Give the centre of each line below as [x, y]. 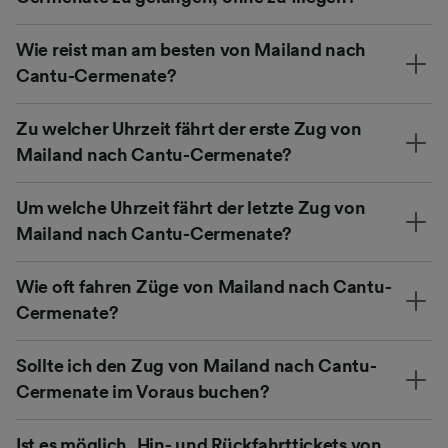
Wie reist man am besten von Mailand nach [191, 49]
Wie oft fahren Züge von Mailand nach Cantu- [204, 286]
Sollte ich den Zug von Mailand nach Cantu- [196, 365]
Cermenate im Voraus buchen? [143, 391]
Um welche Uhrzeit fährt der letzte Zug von [191, 207]
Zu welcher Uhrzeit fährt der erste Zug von [189, 128]
